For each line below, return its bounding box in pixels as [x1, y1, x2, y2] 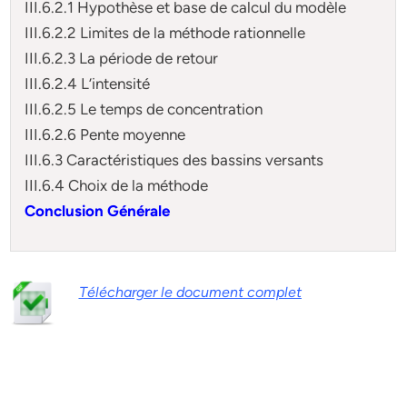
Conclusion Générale [25, 201, 171, 220]
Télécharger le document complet [78, 283, 302, 301]
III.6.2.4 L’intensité [25, 74, 151, 93]
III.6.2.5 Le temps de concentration [25, 99, 263, 118]
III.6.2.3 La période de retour [25, 48, 219, 67]
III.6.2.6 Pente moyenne [25, 124, 186, 144]
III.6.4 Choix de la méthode [25, 175, 209, 194]
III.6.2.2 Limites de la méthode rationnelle [25, 23, 306, 42]
